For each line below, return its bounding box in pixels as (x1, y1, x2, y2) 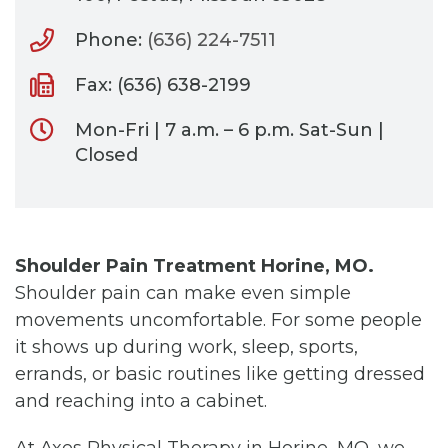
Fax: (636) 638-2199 (75, 73, 251, 96)
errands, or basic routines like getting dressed (15, 362, 425, 385)
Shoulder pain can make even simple (15, 281, 351, 304)
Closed (75, 143, 138, 166)
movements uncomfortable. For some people (15, 308, 422, 331)
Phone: (75, 28, 147, 51)
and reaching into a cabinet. (15, 389, 267, 412)
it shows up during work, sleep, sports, (15, 335, 358, 358)
